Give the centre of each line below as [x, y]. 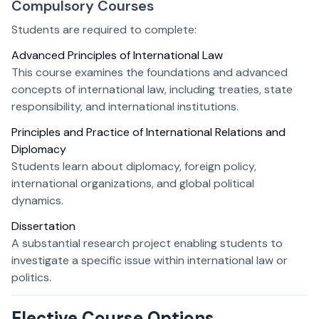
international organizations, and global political [133, 184]
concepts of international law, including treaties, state [152, 90]
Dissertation [43, 226]
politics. [31, 278]
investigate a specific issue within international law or [150, 261]
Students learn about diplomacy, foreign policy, [134, 167]
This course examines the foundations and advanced [150, 73]
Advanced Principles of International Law [117, 56]
